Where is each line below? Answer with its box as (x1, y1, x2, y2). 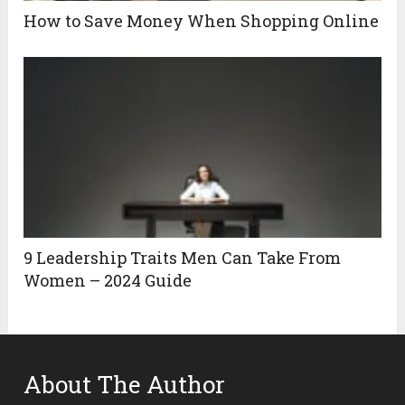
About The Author (24, 368, 226, 400)
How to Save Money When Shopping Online (24, 9, 380, 32)
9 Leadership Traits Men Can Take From (24, 246, 342, 268)
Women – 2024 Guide (24, 268, 193, 291)
